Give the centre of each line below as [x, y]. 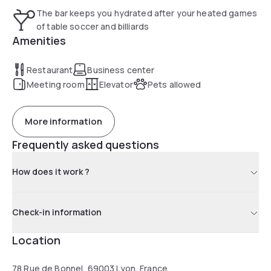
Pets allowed [174, 84]
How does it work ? [51, 171]
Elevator [116, 84]
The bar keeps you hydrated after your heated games [147, 13]
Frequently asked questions [86, 144]
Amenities [39, 40]
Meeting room [56, 84]
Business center [121, 70]
